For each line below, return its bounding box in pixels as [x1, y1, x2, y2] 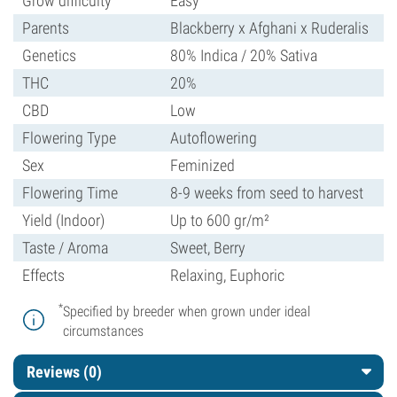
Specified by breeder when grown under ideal [63, 303, 310, 320]
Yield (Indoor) [22, 211, 105, 230]
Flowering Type [22, 128, 116, 147]
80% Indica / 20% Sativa [170, 46, 317, 65]
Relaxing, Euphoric [170, 266, 284, 284]
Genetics [22, 46, 76, 65]
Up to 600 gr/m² [170, 211, 269, 230]
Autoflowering [170, 128, 257, 147]
